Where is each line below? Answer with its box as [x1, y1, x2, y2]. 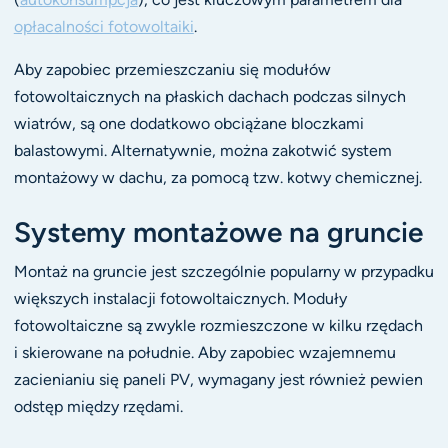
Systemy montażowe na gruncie [13, 214, 423, 249]
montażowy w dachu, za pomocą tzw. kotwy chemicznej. [13, 168, 422, 188]
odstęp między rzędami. [13, 396, 183, 416]
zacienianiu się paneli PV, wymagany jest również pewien [13, 369, 423, 389]
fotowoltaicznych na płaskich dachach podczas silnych [13, 87, 406, 107]
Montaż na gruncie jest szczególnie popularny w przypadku [13, 261, 434, 281]
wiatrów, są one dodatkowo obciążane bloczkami [13, 114, 364, 134]
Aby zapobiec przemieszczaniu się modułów [13, 60, 331, 80]
